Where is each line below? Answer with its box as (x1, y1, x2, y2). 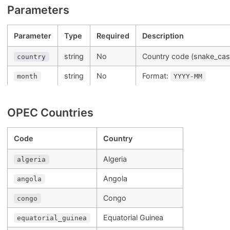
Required (97, 31, 129, 41)
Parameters (7, 3, 69, 17)
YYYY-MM (174, 72, 203, 81)
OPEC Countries (7, 106, 93, 120)
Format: (142, 71, 170, 81)
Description (142, 31, 184, 41)
